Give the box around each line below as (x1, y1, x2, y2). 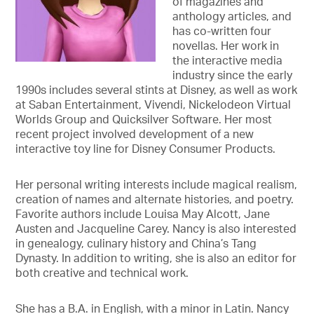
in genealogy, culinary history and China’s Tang (15, 233, 257, 257)
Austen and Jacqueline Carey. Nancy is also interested (15, 219, 297, 242)
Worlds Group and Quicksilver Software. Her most (15, 109, 273, 132)
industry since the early (172, 65, 293, 88)
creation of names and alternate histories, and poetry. (15, 189, 294, 212)
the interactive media (172, 50, 283, 74)
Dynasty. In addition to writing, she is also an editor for (15, 248, 297, 271)
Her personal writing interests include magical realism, (15, 175, 298, 198)
